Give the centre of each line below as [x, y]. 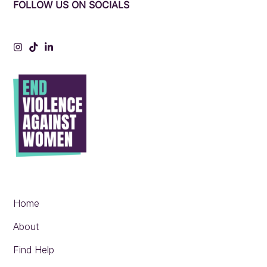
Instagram [39, 51]
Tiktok [47, 51]
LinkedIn [67, 51]
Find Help [34, 249]
